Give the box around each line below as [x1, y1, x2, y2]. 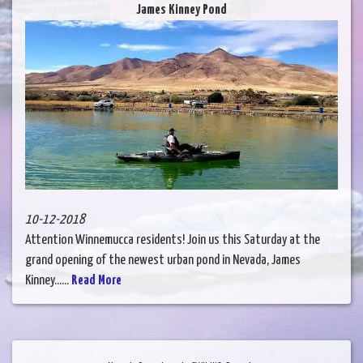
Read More [71, 274, 122, 288]
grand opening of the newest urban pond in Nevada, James [25, 254, 301, 268]
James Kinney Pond [136, 3, 227, 18]
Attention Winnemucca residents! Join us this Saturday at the [25, 233, 320, 248]
